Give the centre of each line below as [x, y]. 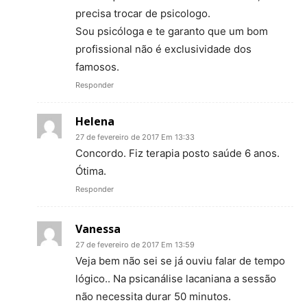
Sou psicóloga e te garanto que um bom [172, 32]
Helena [95, 122]
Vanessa [98, 229]
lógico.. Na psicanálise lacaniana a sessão [176, 279]
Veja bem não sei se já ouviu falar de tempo [180, 261]
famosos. [97, 67]
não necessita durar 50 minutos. [153, 297]
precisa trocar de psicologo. [143, 14]
